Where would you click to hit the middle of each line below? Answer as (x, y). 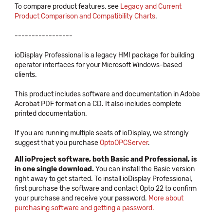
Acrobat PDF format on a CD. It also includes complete (98, 104)
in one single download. (54, 169)
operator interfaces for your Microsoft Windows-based (98, 65)
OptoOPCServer (124, 143)
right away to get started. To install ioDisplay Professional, (103, 179)
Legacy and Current (151, 7)
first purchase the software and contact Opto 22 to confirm (106, 189)
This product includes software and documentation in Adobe (107, 94)
